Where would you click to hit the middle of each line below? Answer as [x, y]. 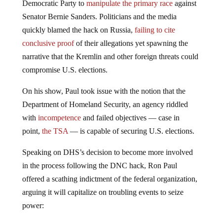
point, [32, 131]
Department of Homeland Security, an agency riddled [105, 105]
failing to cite [155, 30]
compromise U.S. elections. [65, 70]
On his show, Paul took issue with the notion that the [104, 91]
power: [33, 206]
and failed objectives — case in [130, 118]
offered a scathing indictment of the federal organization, [110, 179]
